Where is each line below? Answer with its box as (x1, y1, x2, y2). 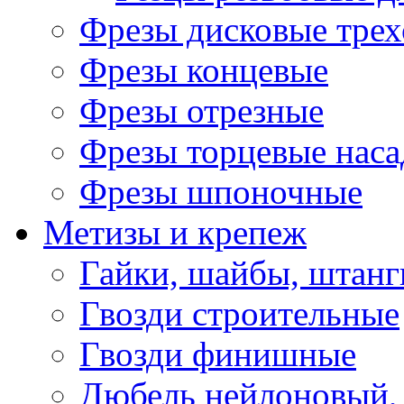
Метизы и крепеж (43, 213, 307, 252)
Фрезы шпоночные (79, 172, 363, 211)
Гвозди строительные (79, 294, 399, 333)
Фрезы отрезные (79, 91, 324, 130)
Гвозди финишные (79, 335, 356, 373)
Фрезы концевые (79, 50, 328, 89)
